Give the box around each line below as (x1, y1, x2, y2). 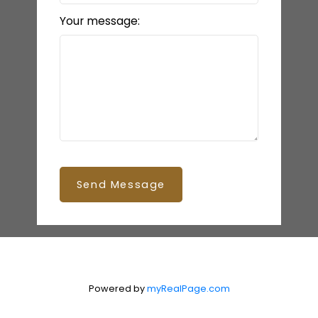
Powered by (88, 283, 147, 295)
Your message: (59, 13, 140, 29)
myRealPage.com (146, 283, 230, 295)
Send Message (76, 177, 165, 192)
